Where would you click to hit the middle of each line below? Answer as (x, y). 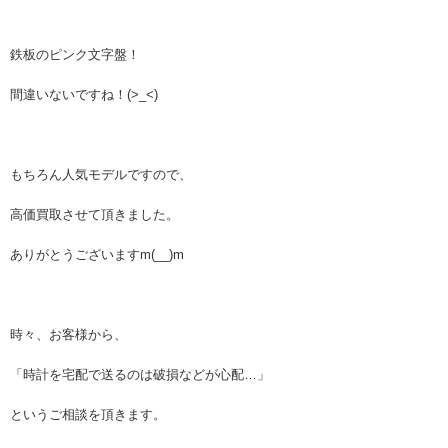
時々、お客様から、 (68, 335)
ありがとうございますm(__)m (97, 255)
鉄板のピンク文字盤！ (75, 55)
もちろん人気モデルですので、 (101, 175)
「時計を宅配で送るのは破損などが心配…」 (140, 375)
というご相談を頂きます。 (88, 415)
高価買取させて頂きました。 (94, 215)
